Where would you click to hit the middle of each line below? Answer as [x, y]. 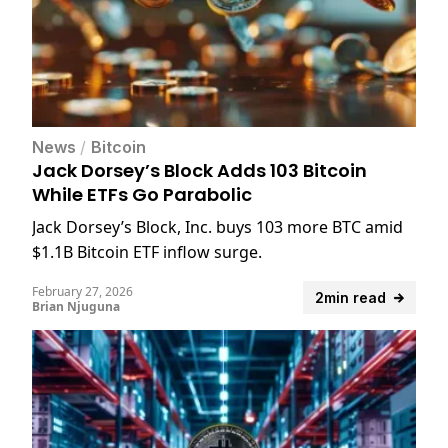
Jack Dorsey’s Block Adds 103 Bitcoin [199, 171]
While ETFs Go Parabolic [142, 195]
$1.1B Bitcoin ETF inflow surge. [147, 252]
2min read [350, 298]
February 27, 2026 [82, 292]
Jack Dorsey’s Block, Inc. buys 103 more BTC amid [217, 227]
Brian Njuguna [76, 307]
